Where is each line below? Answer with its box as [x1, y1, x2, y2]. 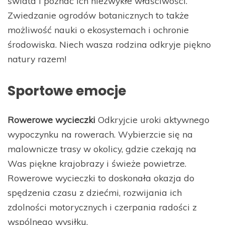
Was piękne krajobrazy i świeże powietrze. [8, 158, 186, 169]
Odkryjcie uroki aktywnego [95, 114, 209, 126]
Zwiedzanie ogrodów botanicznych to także [8, 10, 189, 21]
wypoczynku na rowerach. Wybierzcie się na [8, 129, 193, 140]
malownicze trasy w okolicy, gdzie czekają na [8, 143, 196, 155]
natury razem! [8, 53, 66, 65]
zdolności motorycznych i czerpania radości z [8, 201, 197, 213]
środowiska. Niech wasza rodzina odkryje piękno [8, 39, 211, 50]
